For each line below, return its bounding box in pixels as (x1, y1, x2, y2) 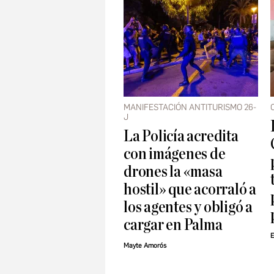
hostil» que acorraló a (124, 181, 256, 198)
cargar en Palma (124, 217, 223, 234)
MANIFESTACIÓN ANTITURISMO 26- (124, 102, 256, 113)
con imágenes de (124, 146, 226, 163)
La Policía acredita (124, 128, 239, 145)
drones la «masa (124, 163, 223, 180)
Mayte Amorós (124, 242, 166, 250)
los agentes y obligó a (124, 199, 253, 216)
